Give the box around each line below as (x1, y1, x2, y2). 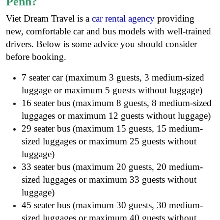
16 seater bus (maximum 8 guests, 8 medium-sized (22, 97, 212, 108)
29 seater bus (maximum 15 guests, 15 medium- (22, 123, 203, 134)
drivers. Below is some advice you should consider (6, 38, 197, 49)
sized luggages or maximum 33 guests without (22, 174, 196, 185)
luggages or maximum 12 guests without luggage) (22, 110, 211, 121)
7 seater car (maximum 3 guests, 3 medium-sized (22, 72, 204, 82)
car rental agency (92, 13, 155, 24)
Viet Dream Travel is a (6, 13, 92, 24)
